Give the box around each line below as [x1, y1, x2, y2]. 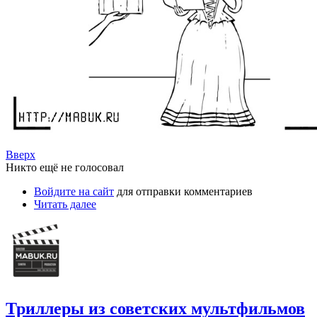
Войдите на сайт [34, 185, 114, 198]
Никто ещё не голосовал [6, 161, 124, 174]
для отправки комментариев [114, 185, 253, 198]
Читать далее [34, 198, 96, 211]
